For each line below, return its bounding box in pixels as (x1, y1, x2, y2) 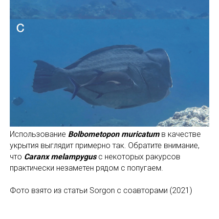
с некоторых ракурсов (96, 152, 180, 162)
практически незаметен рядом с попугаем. (10, 163, 163, 173)
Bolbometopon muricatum (68, 130, 161, 139)
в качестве (161, 130, 201, 139)
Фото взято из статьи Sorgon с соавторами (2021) (10, 186, 192, 196)
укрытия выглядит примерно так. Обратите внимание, (10, 141, 199, 151)
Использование (10, 130, 68, 139)
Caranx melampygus (24, 152, 96, 162)
